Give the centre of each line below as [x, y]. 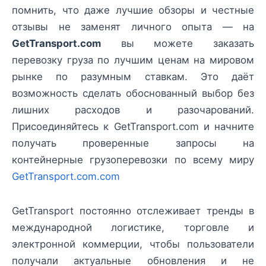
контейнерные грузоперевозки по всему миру [133, 160]
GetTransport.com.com [66, 177]
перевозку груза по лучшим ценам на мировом [133, 60]
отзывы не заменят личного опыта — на [133, 27]
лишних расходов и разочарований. [133, 110]
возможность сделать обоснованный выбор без [133, 94]
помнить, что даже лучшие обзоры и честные [133, 10]
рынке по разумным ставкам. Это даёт [133, 77]
